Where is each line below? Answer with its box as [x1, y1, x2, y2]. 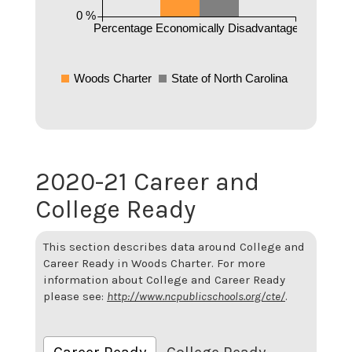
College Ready [35, 194, 196, 224]
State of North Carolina [171, 71, 288, 85]
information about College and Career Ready [43, 273, 285, 287]
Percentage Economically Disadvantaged [93, 20, 305, 35]
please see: [43, 289, 104, 303]
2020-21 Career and [35, 167, 259, 196]
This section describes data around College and [43, 240, 305, 254]
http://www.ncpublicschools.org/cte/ [107, 289, 285, 303]
